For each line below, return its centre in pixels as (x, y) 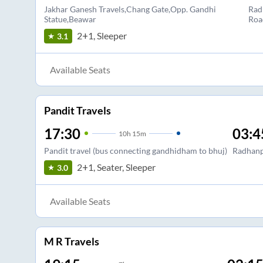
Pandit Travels (77, 110)
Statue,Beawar (70, 19)
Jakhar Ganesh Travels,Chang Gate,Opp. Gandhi (130, 9)
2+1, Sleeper (102, 36)
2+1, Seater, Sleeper (116, 167)
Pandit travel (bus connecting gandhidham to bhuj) (135, 150)
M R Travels (71, 242)
